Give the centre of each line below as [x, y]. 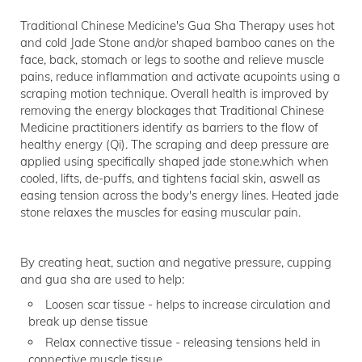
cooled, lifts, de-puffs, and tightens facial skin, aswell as [170, 178]
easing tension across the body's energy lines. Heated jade [179, 195]
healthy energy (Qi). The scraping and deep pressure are [175, 144]
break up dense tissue [88, 321]
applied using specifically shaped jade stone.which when [175, 161]
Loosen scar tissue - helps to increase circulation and [188, 304]
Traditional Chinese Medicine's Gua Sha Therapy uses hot [177, 25]
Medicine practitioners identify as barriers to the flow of [169, 127]
